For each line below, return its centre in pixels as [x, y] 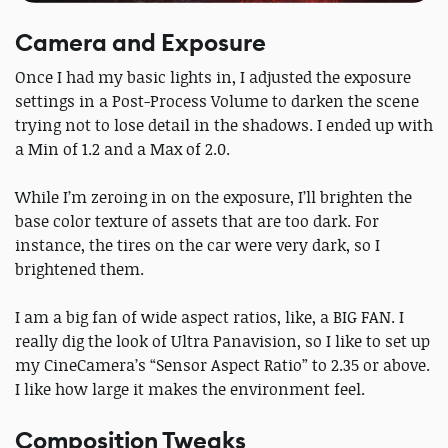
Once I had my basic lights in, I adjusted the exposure [213, 76]
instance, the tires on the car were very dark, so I [197, 244]
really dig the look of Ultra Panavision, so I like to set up [222, 340]
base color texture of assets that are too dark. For [197, 220]
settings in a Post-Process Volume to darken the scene [217, 100]
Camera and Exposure [140, 42]
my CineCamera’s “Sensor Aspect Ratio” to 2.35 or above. [222, 364]
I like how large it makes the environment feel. [192, 388]
